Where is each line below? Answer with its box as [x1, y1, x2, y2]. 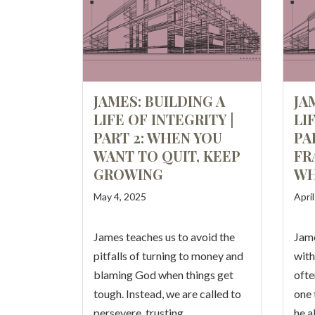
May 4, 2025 [94, 191, 146, 202]
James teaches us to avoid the [94, 230, 235, 243]
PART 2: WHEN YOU [94, 128, 222, 147]
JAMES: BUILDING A [94, 91, 225, 110]
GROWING [94, 165, 163, 184]
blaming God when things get [94, 268, 233, 281]
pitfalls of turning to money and [94, 249, 243, 262]
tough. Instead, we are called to [94, 287, 241, 300]
